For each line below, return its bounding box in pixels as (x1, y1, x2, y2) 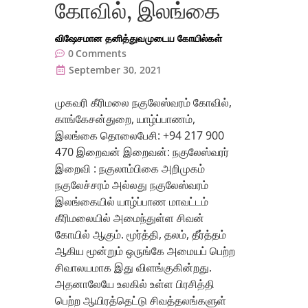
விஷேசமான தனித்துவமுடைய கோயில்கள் (55, 32, 222, 45)
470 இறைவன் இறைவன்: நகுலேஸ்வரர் (55, 144, 229, 160)
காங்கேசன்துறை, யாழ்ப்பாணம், (55, 111, 195, 127)
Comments (76, 47, 126, 60)
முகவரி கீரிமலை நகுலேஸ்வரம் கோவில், (55, 95, 232, 111)
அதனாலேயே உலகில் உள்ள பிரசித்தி (55, 276, 214, 292)
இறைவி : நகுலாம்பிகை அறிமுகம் (55, 161, 205, 177)
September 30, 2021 (69, 63, 162, 77)
